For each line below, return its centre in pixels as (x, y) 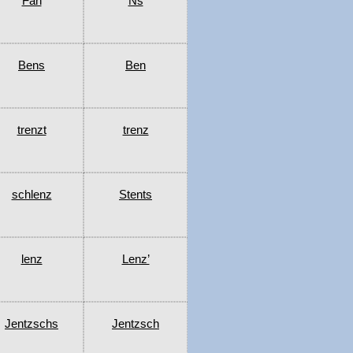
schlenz (32, 195)
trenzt (32, 130)
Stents (136, 195)
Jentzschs (32, 324)
